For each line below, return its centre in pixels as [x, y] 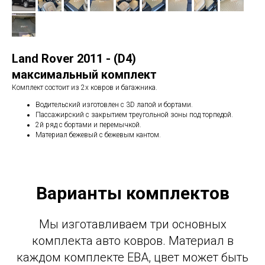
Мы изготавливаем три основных [132, 224]
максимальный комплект [84, 75]
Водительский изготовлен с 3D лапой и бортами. [114, 105]
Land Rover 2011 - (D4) [74, 59]
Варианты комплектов [132, 193]
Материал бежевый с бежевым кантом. [98, 135]
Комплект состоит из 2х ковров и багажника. [85, 88]
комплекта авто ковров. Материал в [132, 241]
